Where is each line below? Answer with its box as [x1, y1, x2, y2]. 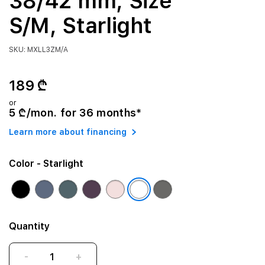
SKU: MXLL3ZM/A [8, 46, 68, 54]
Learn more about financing [8, 127, 127, 137]
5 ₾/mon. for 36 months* [8, 106, 142, 119]
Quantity [8, 221, 50, 232]
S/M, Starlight [8, 13, 152, 38]
